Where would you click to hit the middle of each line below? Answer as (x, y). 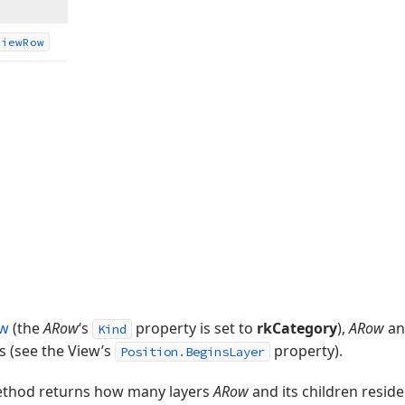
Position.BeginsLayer (193, 352)
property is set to (194, 328)
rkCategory (297, 328)
